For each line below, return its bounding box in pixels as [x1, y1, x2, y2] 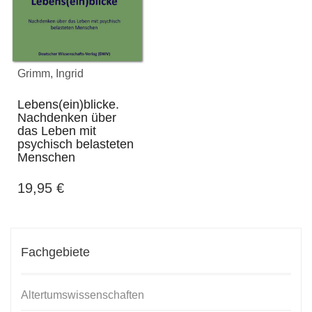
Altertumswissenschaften [21, 288, 144, 301]
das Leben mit [17, 123, 96, 138]
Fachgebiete [21, 244, 90, 259]
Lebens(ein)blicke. [17, 97, 119, 111]
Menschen [17, 150, 75, 164]
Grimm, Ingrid [17, 67, 84, 79]
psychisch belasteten [17, 136, 134, 151]
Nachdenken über [17, 110, 116, 125]
